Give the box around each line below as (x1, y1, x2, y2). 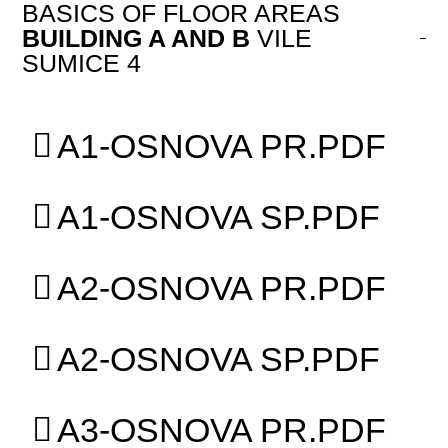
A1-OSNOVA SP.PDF (57, 197, 381, 236)
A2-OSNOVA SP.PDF (57, 339, 381, 378)
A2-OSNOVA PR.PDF (57, 268, 387, 307)
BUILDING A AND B (22, 23, 251, 52)
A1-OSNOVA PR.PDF (57, 126, 387, 165)
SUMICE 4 (22, 48, 142, 77)
